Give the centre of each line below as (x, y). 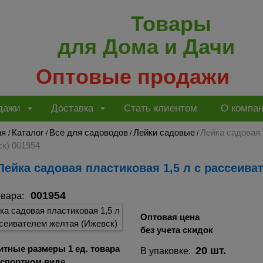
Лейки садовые (164, 132)
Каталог (28, 132)
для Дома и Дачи (146, 46)
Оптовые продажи (133, 76)
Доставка (72, 109)
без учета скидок (176, 230)
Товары (171, 23)
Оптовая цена (170, 217)
